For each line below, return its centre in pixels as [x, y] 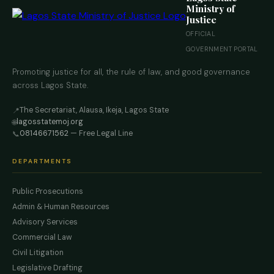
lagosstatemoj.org [50, 122]
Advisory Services [45, 222]
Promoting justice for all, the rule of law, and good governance [131, 72]
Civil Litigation [38, 253]
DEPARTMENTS [42, 161]
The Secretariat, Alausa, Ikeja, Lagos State [94, 110]
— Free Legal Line [101, 134]
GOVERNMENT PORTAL [222, 50]
